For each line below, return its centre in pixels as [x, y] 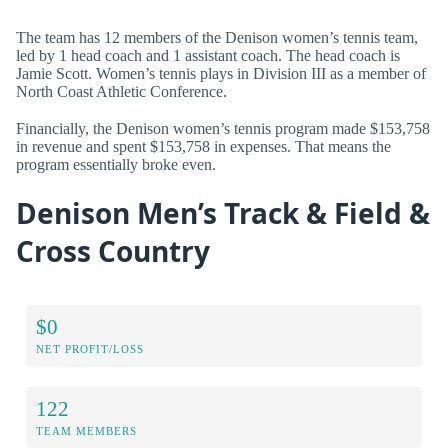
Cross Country [113, 250]
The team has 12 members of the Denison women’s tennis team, [217, 38]
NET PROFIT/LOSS [90, 349]
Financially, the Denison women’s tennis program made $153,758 [223, 129]
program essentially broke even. [116, 165]
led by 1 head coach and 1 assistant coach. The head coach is [208, 56]
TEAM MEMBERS [86, 431]
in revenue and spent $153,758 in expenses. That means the [203, 147]
